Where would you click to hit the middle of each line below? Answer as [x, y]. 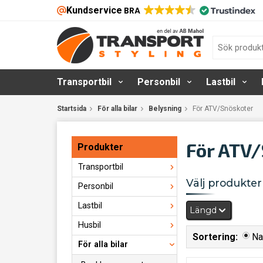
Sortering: [215, 237]
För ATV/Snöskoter [223, 109]
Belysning [165, 109]
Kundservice [94, 10]
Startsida [72, 109]
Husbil [90, 225]
